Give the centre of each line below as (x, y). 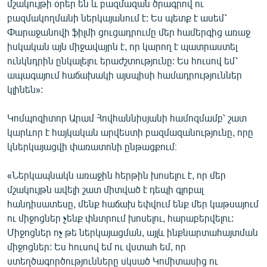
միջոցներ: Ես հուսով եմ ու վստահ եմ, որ (97, 246)
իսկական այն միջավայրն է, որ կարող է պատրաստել (122, 46)
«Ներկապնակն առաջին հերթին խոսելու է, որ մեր (117, 175)
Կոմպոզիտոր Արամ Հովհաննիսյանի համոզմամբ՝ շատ (127, 117)
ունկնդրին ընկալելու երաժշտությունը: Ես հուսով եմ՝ (122, 60)
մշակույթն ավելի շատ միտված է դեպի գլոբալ (105, 189)
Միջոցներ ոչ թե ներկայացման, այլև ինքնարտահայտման (133, 232)
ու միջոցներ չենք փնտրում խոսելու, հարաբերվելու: (120, 218)
